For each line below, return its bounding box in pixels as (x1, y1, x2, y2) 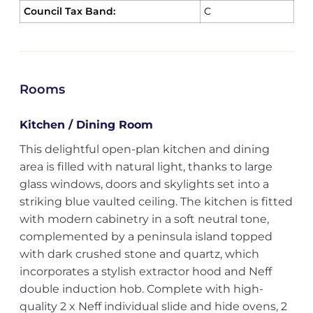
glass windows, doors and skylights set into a (19, 177, 269, 191)
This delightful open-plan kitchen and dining (19, 143, 270, 156)
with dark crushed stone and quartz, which (19, 247, 259, 261)
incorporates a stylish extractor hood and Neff (19, 265, 272, 278)
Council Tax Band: (23, 5, 115, 17)
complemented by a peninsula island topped (19, 230, 272, 243)
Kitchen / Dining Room (19, 118, 153, 131)
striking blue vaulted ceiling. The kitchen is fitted (19, 195, 293, 208)
